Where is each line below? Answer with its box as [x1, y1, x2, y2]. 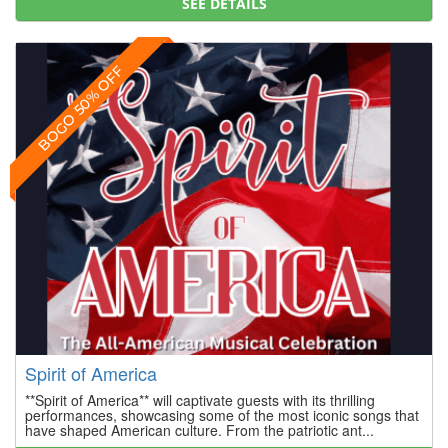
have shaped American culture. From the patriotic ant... [25, 419, 374, 440]
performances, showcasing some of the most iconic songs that [25, 404, 419, 425]
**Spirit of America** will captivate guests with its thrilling [25, 389, 375, 410]
